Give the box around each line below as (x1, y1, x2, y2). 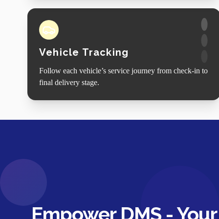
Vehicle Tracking (39, 46, 129, 58)
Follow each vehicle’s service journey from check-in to (39, 66, 208, 75)
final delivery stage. (39, 78, 99, 87)
